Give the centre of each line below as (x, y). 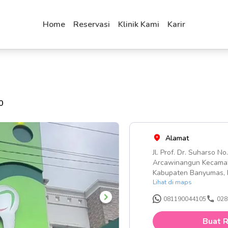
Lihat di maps (172, 182)
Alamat (177, 138)
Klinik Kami (139, 24)
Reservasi (92, 24)
